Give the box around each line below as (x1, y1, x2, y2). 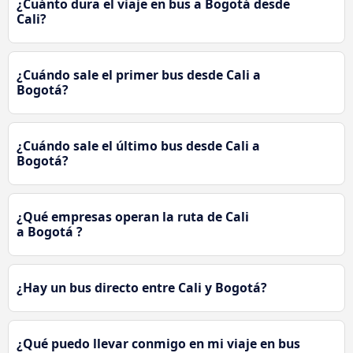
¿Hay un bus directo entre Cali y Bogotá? (17, 279, 267, 297)
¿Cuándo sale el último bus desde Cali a (17, 137, 260, 155)
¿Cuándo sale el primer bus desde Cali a (17, 66, 261, 84)
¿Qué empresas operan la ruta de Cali (17, 208, 249, 226)
